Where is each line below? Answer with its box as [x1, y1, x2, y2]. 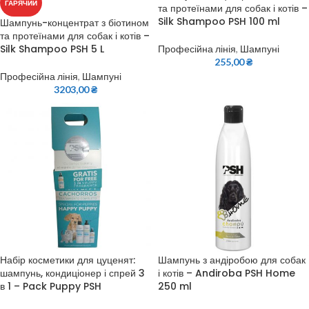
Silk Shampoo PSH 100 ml [158, 14, 280, 28]
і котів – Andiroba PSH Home [158, 266, 295, 280]
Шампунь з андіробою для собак [158, 253, 306, 267]
